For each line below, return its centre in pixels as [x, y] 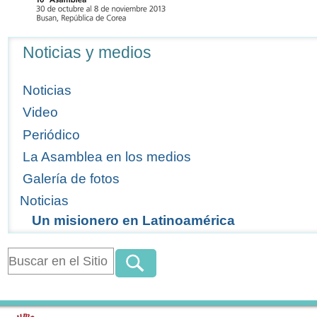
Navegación [35, 43]
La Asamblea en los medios [107, 156]
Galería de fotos [71, 178]
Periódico [52, 134]
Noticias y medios [87, 53]
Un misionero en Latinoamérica [133, 221]
